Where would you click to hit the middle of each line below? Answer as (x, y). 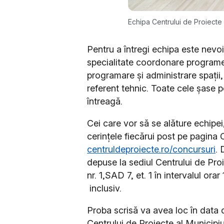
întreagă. (105, 101)
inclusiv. (105, 188)
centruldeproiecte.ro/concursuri (151, 149)
